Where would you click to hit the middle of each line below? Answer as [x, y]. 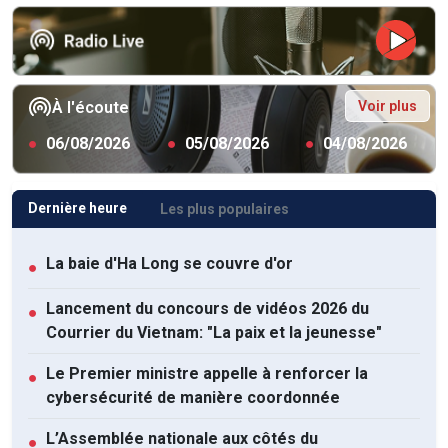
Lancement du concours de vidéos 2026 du [207, 308]
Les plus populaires [224, 208]
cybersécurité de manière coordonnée [193, 397]
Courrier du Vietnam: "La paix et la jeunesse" [214, 332]
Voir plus [387, 105]
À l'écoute [90, 107]
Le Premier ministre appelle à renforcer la [207, 373]
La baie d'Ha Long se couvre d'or [169, 263]
